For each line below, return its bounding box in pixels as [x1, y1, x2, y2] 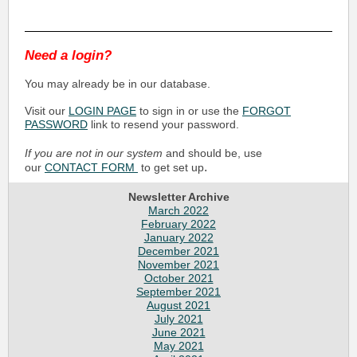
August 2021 [147, 299, 210, 312]
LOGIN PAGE [69, 104, 136, 117]
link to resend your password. [88, 118, 239, 131]
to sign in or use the [136, 104, 242, 117]
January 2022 [143, 231, 214, 244]
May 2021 [153, 339, 204, 352]
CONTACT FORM [45, 161, 138, 174]
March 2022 [148, 204, 209, 217]
